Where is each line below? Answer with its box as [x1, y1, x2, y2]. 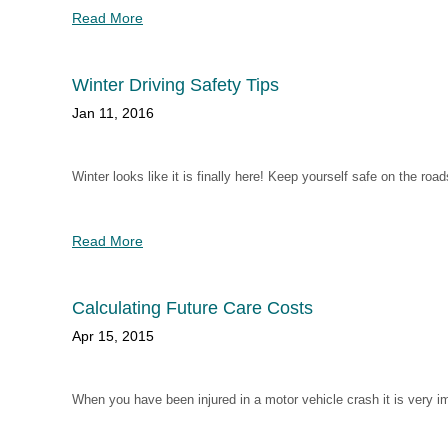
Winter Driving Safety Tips [72, 75, 279, 95]
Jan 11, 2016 [72, 105, 154, 121]
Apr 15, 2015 [72, 328, 154, 344]
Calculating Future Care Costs [72, 298, 313, 318]
